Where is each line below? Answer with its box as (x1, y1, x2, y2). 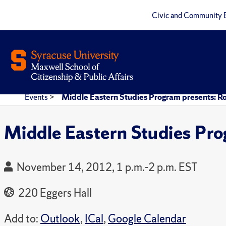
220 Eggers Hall (16, 185, 92, 200)
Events (25, 91, 49, 102)
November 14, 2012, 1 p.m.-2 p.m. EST (17, 159, 198, 175)
